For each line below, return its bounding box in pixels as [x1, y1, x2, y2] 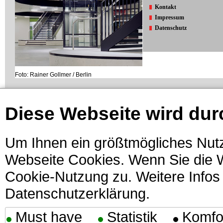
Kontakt [154, 3, 176, 10]
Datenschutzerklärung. [5, 185, 150, 202]
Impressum [154, 14, 184, 21]
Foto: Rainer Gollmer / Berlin [14, 71, 92, 78]
